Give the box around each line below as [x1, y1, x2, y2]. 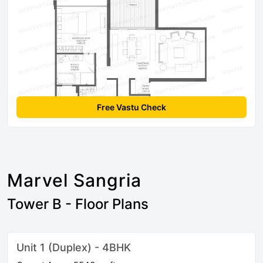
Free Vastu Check [97, 102, 166, 113]
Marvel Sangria [7, 170, 141, 191]
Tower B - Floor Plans [7, 195, 149, 213]
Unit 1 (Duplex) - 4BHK [16, 241, 131, 254]
